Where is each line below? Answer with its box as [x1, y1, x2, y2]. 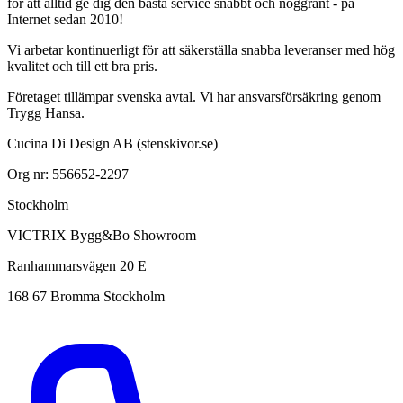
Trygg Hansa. [7, 104, 85, 121]
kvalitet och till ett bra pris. [7, 58, 157, 74]
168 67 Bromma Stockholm [7, 288, 165, 304]
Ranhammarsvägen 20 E [7, 257, 147, 273]
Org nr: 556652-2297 [7, 166, 129, 182]
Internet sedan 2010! [7, 11, 123, 27]
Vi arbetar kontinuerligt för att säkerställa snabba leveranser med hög [7, 41, 395, 58]
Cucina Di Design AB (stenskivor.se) [7, 135, 218, 151]
